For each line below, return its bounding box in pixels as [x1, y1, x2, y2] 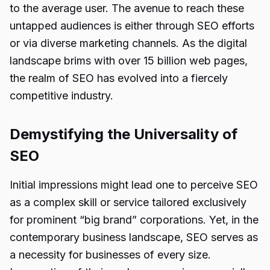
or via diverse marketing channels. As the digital [10, 37, 247, 49]
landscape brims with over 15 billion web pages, [10, 54, 248, 67]
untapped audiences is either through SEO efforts [10, 19, 254, 32]
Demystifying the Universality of [10, 125, 237, 143]
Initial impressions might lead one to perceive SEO [10, 178, 258, 191]
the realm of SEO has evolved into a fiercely [10, 72, 228, 84]
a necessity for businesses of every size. [10, 248, 211, 261]
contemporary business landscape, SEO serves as [10, 231, 258, 243]
